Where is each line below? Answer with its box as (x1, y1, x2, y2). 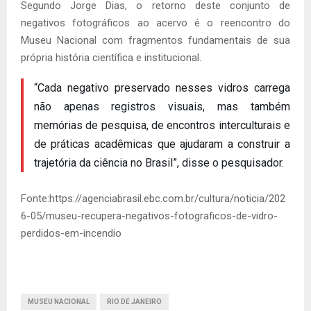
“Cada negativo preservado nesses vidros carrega (33, 81, 290, 94)
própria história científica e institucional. (21, 51, 201, 64)
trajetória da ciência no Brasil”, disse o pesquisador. (33, 155, 284, 169)
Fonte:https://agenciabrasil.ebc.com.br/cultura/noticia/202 (21, 192, 285, 205)
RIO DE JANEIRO (107, 297, 162, 305)
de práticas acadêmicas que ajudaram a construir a (33, 137, 290, 151)
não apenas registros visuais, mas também (33, 99, 290, 113)
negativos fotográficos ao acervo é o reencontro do (21, 16, 290, 29)
